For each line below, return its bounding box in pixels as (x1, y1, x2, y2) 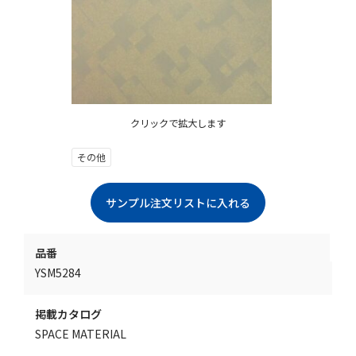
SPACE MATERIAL (35, 326, 126, 342)
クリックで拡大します (130, 116, 226, 131)
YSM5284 (35, 265, 81, 281)
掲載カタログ (35, 306, 102, 323)
